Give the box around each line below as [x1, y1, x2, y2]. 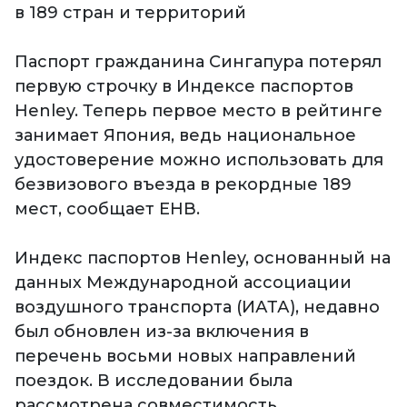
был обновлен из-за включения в [15, 322, 309, 342]
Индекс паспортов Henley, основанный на [15, 248, 391, 269]
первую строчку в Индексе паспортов [15, 76, 353, 97]
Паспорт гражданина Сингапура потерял [15, 52, 382, 73]
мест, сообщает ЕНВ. [15, 199, 200, 220]
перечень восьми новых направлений [15, 346, 356, 367]
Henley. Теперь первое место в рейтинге [15, 101, 382, 122]
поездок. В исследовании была [15, 371, 293, 392]
